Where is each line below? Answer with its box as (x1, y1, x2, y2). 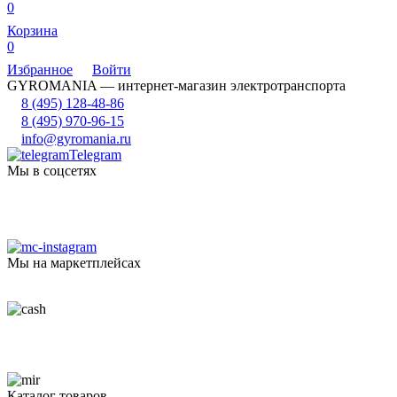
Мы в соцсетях (7, 162, 97, 178)
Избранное (7, 61, 73, 77)
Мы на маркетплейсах (7, 254, 141, 270)
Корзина (7, 22, 58, 38)
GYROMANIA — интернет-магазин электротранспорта (7, 77, 346, 93)
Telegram (69, 146, 121, 162)
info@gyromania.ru (21, 130, 131, 146)
